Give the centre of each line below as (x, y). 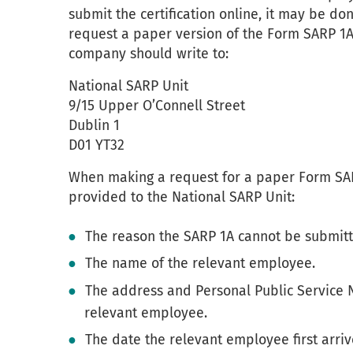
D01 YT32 (97, 145)
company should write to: (149, 54)
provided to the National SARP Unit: (182, 197)
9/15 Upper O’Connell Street (157, 106)
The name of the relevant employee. (201, 264)
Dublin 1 (94, 126)
